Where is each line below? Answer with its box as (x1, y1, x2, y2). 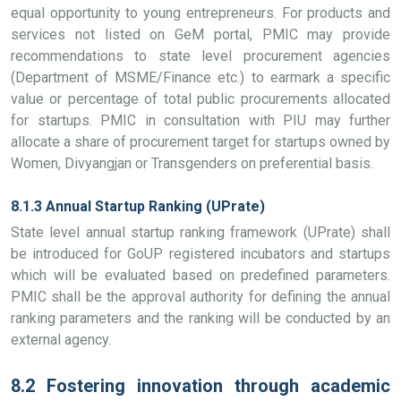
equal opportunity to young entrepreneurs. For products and (11, 4, 390, 21)
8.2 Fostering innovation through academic (11, 375, 390, 397)
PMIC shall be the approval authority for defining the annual (11, 288, 390, 305)
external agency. (11, 331, 111, 348)
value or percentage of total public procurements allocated (11, 90, 390, 107)
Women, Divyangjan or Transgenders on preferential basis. (11, 155, 373, 172)
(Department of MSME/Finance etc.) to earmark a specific (11, 69, 390, 86)
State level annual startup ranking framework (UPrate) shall (11, 224, 390, 241)
